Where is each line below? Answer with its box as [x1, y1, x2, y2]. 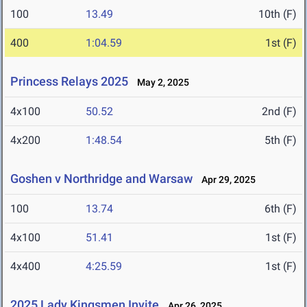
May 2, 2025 [131, 77, 189, 88]
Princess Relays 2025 [10, 74, 128, 89]
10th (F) [258, 8, 297, 21]
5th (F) [265, 134, 297, 147]
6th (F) [265, 202, 297, 216]
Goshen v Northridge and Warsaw [10, 171, 193, 186]
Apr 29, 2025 [195, 174, 256, 186]
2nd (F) [262, 105, 297, 119]
